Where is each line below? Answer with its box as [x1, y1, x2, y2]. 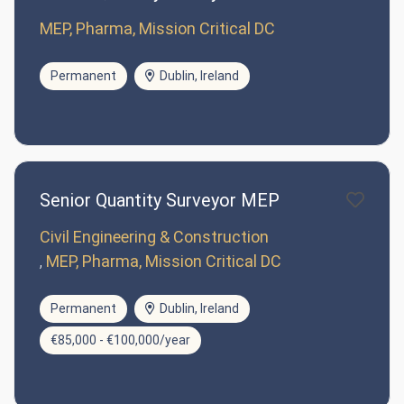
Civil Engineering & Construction [40, 227, 269, 247]
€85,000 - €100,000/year [50, 333, 190, 348]
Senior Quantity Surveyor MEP [40, 189, 280, 212]
